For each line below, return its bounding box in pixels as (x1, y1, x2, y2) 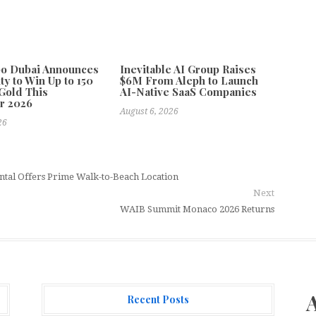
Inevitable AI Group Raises (120, 61, 257, 76)
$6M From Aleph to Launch (120, 73, 259, 87)
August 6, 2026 (120, 106, 179, 116)
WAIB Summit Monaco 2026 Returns (120, 203, 275, 214)
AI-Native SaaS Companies (120, 84, 257, 99)
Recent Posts (126, 292, 189, 306)
